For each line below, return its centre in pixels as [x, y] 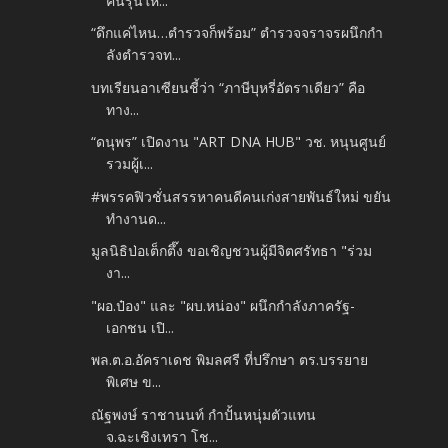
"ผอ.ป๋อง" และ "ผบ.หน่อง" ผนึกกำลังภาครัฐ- [223, 305]
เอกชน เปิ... [140, 327]
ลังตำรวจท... [144, 55]
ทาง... [123, 109]
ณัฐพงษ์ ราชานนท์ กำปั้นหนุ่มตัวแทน [204, 414]
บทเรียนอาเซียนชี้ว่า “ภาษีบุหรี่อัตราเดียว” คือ [228, 87]
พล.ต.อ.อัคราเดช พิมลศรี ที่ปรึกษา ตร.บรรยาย [230, 360]
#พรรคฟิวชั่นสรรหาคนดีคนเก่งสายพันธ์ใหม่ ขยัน [241, 196]
